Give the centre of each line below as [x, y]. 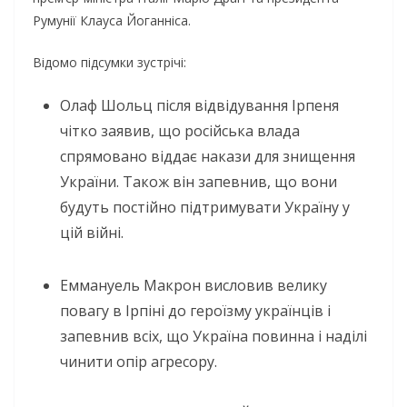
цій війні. [92, 232]
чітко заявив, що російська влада [180, 130]
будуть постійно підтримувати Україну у [205, 207]
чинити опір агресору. [139, 361]
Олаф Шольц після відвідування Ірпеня [199, 105]
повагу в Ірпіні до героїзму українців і [195, 310]
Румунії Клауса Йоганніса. [112, 20]
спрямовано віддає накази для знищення [208, 156]
